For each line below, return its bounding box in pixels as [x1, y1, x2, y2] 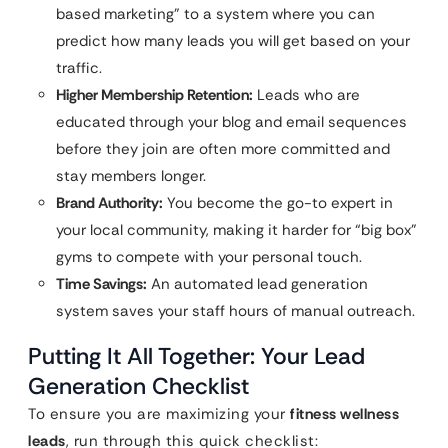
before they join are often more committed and [56, 139, 390, 159]
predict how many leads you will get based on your [56, 31, 410, 51]
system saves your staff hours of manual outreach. [56, 301, 415, 321]
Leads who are [253, 85, 360, 105]
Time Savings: [56, 274, 147, 294]
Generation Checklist [28, 371, 249, 401]
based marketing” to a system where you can [56, 4, 375, 24]
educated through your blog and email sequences [56, 112, 407, 132]
